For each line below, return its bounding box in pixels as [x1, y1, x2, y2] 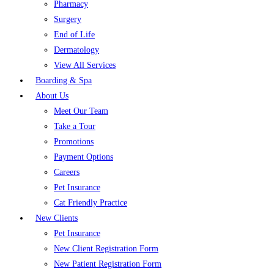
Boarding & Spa [35, 76, 92, 85]
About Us [35, 91, 68, 100]
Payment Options [54, 152, 113, 161]
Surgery [54, 15, 81, 24]
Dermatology [54, 45, 99, 54]
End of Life [54, 30, 95, 39]
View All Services [54, 61, 116, 70]
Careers [54, 168, 80, 177]
